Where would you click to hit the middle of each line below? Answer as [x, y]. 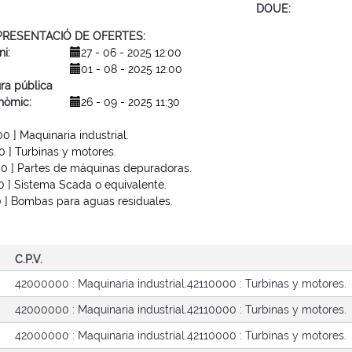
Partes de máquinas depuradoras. [104, 168]
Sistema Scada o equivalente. [90, 185]
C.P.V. [29, 259]
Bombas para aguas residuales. [92, 201]
